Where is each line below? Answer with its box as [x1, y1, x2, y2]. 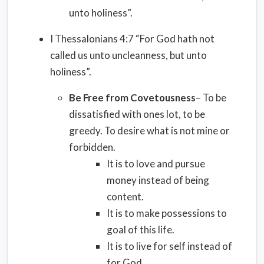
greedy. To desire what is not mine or [69, 124, 230, 137]
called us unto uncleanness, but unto [50, 49, 207, 61]
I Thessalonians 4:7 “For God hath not [50, 32, 214, 45]
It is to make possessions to [107, 207, 227, 219]
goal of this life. [107, 223, 174, 236]
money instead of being [107, 174, 209, 186]
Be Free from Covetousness [69, 91, 196, 104]
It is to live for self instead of [107, 240, 232, 252]
